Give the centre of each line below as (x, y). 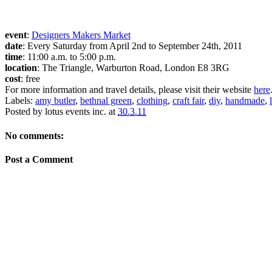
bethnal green (106, 101)
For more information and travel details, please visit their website (129, 90)
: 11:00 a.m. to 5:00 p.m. (69, 57)
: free (30, 79)
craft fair (188, 101)
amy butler (55, 101)
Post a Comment (39, 159)
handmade (245, 101)
